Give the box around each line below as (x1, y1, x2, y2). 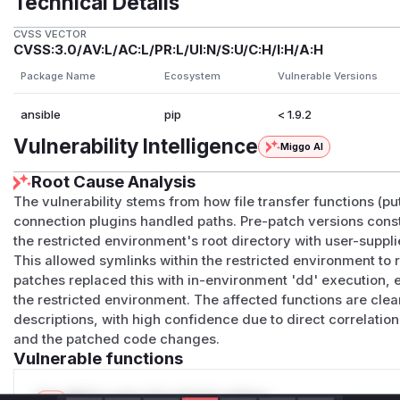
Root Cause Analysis (31, 171, 196, 193)
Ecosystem (163, 70, 221, 83)
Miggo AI (279, 140, 323, 154)
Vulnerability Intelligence (13, 134, 259, 159)
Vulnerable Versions (277, 70, 378, 83)
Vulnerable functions (13, 348, 184, 370)
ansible (20, 107, 61, 122)
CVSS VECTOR (13, 28, 87, 41)
